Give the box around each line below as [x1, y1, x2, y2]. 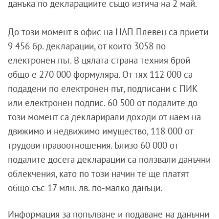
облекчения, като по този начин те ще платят [8, 168, 189, 179]
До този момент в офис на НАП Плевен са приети [8, 26, 208, 38]
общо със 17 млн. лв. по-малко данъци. [8, 182, 162, 194]
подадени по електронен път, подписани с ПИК [8, 83, 198, 94]
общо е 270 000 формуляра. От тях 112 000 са [8, 68, 193, 80]
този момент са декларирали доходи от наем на [8, 111, 201, 123]
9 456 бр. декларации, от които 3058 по [8, 40, 166, 52]
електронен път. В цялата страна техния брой [8, 54, 190, 66]
